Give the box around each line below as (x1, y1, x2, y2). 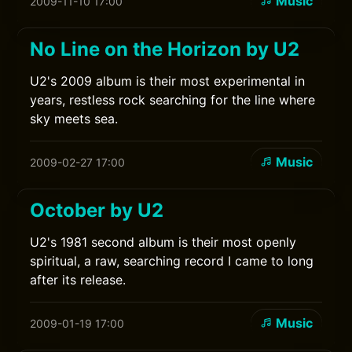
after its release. (30, 272, 126, 288)
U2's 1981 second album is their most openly (30, 234, 297, 250)
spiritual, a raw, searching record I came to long (30, 253, 314, 269)
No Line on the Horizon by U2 (30, 38, 300, 60)
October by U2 (30, 199, 164, 222)
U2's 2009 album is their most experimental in (30, 73, 306, 89)
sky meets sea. (30, 111, 119, 126)
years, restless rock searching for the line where (30, 92, 316, 108)
